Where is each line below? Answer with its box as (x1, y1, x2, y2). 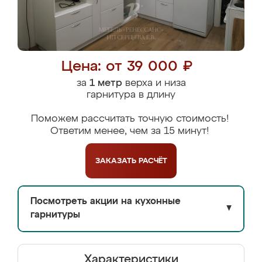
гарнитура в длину (87, 90, 175, 100)
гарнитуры (30, 211, 80, 220)
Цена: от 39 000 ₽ (61, 60, 192, 74)
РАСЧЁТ (138, 157, 167, 165)
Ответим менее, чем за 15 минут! (50, 126, 209, 136)
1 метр (89, 78, 122, 88)
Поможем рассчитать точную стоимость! (30, 114, 229, 124)
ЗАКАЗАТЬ (95, 157, 139, 165)
